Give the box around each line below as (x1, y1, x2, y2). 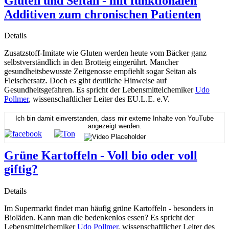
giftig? (4, 163, 38, 176)
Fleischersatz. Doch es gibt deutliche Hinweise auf (4, 76, 167, 85)
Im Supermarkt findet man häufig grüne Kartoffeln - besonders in (4, 204, 214, 213)
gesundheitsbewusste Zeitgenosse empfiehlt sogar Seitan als (4, 67, 196, 76)
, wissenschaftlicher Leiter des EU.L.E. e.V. (29, 95, 170, 104)
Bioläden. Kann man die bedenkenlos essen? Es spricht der (4, 213, 194, 222)
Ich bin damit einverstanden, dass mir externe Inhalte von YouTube (15, 114, 214, 122)
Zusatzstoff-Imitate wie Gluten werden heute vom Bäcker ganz (4, 49, 207, 58)
